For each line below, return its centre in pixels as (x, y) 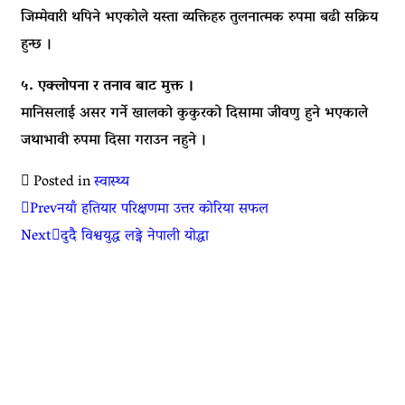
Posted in (62, 182)
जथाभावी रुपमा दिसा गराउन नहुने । (114, 141)
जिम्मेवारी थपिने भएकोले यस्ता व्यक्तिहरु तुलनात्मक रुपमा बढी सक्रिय (199, 18)
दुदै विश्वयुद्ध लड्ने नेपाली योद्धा (135, 236)
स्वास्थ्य (112, 182)
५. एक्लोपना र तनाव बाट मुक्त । (108, 86)
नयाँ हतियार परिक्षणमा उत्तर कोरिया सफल (163, 209)
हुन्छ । (37, 45)
